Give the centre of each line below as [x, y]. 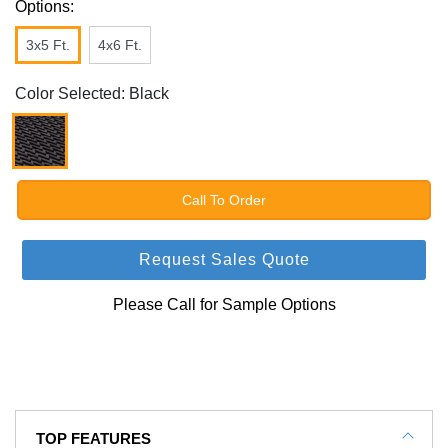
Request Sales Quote [224, 259]
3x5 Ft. [48, 44]
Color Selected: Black [92, 93]
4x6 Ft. [120, 44]
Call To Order [224, 199]
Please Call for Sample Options [224, 304]
